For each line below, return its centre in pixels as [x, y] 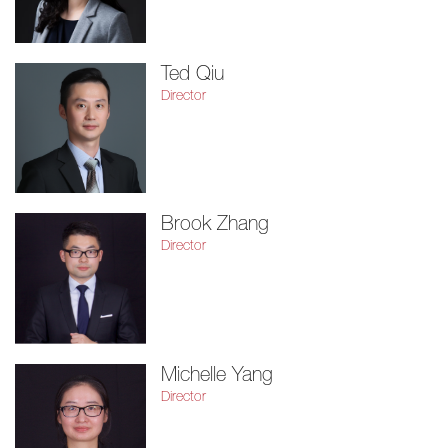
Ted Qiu [192, 75]
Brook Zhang [214, 226]
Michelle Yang [216, 376]
